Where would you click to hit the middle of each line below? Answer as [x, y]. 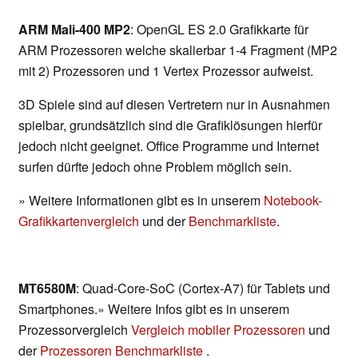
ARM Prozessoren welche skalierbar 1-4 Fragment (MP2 [178, 50]
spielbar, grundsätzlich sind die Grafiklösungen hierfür [170, 125]
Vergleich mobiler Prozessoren [218, 330]
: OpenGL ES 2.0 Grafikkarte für [219, 30]
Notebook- [293, 201]
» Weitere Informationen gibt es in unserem [141, 201]
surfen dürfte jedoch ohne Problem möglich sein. [155, 167]
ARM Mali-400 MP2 [74, 30]
